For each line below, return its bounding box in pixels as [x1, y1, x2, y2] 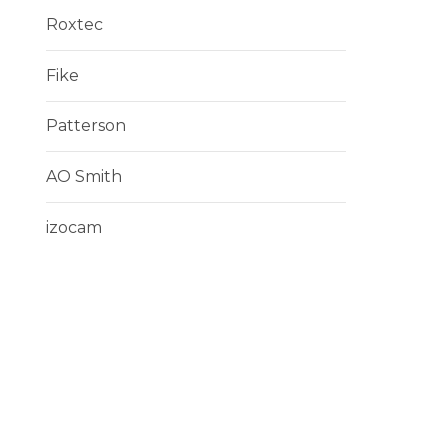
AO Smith [46, 167, 122, 187]
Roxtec [46, 15, 103, 35]
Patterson [46, 116, 126, 136]
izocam [46, 217, 102, 237]
